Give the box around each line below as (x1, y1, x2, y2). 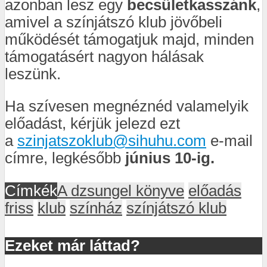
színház (70, 199, 122, 216)
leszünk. (5, 65, 61, 82)
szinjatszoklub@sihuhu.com (17, 132, 206, 150)
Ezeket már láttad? (5, 237, 140, 254)
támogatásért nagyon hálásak (5, 48, 204, 65)
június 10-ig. (125, 150, 215, 167)
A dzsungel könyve (57, 182, 184, 199)
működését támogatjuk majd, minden (5, 30, 254, 48)
